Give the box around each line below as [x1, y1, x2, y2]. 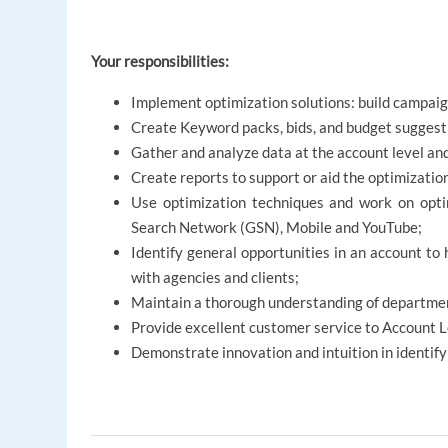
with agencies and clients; [131, 268, 300, 287]
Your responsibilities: [91, 52, 230, 71]
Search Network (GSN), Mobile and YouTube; [131, 218, 423, 237]
